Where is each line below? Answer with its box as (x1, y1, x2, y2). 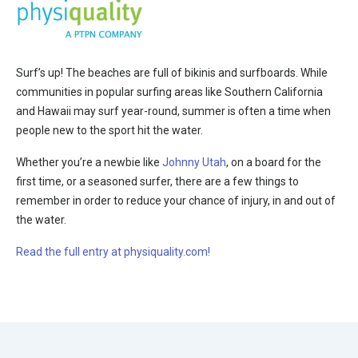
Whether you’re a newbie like (16, 156, 162, 169)
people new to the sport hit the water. (16, 124, 203, 137)
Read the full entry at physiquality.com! (16, 245, 210, 258)
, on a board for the (226, 156, 321, 169)
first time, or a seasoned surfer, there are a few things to (16, 175, 299, 188)
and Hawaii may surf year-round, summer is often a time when (16, 105, 331, 117)
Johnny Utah (162, 156, 226, 169)
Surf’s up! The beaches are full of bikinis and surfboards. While (16, 66, 328, 79)
